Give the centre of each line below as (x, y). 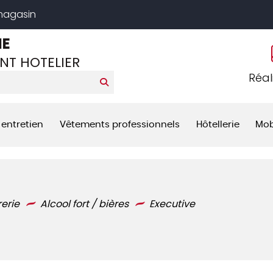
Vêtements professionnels (119, 125)
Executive (172, 204)
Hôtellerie (218, 125)
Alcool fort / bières (84, 204)
